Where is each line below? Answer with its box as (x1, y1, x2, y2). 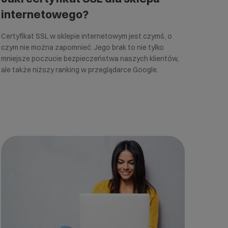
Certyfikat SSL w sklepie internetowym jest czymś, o (1, 31, 173, 41)
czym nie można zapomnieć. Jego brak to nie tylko (1, 42, 164, 52)
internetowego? (1, 7, 89, 21)
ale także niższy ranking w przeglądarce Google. (1, 65, 159, 74)
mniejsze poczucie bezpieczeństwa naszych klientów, (1, 53, 179, 63)
